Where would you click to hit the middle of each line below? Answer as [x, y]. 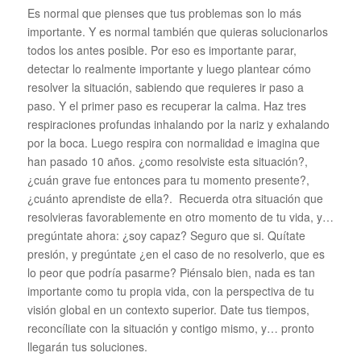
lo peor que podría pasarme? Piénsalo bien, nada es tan [171, 272]
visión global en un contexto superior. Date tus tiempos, [168, 309]
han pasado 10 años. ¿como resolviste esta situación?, [167, 161]
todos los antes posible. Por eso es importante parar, [162, 50]
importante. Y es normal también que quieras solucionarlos [177, 31]
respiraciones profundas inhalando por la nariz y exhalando [178, 124]
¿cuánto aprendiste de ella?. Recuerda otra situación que [175, 198]
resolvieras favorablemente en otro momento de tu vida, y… [180, 216]
